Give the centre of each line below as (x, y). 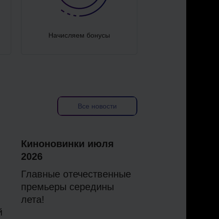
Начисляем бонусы (79, 35)
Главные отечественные (76, 174)
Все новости (97, 106)
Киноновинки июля (68, 144)
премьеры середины (68, 187)
